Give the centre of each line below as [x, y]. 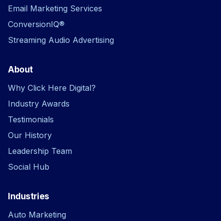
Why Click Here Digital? [52, 88]
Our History [30, 135]
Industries [29, 196]
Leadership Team [40, 151]
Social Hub [29, 166]
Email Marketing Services [55, 8]
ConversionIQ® [36, 24]
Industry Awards [39, 103]
